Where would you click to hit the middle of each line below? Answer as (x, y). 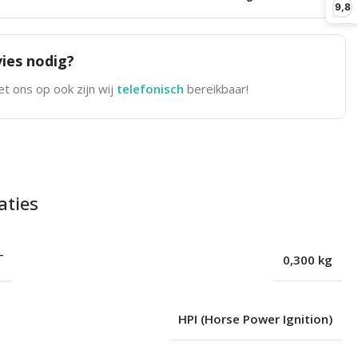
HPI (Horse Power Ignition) (255, 318)
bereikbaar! (217, 88)
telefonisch (151, 88)
